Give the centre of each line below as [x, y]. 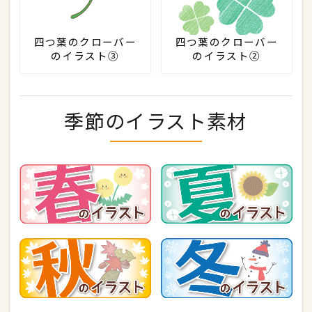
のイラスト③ [85, 55]
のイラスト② [227, 55]
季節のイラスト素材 [156, 121]
